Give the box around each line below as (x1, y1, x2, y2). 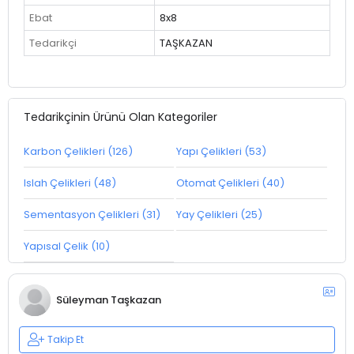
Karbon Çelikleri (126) (23, 143, 133, 159)
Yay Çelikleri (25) (176, 206, 263, 222)
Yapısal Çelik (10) (23, 238, 110, 254)
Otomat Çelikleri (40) (176, 175, 285, 190)
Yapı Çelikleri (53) (176, 143, 267, 159)
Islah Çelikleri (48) (23, 175, 116, 190)
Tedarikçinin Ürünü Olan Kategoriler (23, 108, 217, 125)
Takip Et (47, 332, 85, 346)
